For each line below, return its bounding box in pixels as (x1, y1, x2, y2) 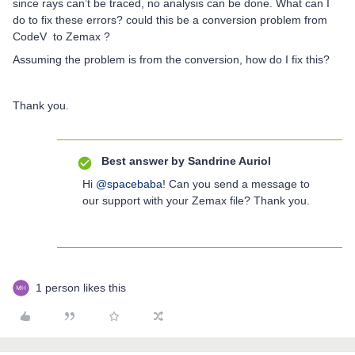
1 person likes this (36, 281, 126, 294)
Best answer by (101, 155, 185, 167)
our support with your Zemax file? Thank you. (82, 194, 310, 207)
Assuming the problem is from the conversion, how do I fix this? (13, 53, 333, 66)
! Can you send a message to (162, 177, 310, 190)
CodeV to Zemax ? (13, 30, 113, 43)
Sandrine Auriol (185, 155, 271, 167)
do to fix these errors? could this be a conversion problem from (13, 13, 327, 26)
